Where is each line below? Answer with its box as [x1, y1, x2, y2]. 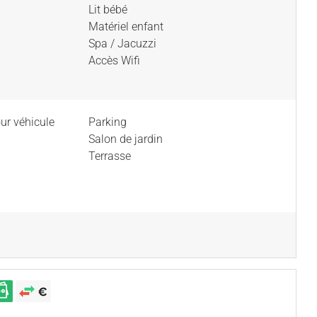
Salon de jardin [88, 132, 163, 146]
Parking [88, 115, 127, 129]
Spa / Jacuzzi [88, 37, 156, 50]
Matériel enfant [88, 20, 163, 33]
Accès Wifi [88, 54, 140, 67]
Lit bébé [88, 3, 127, 16]
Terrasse [88, 149, 131, 163]
